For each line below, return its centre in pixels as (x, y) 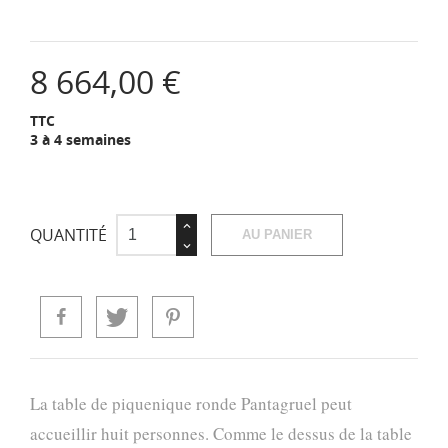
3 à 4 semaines (80, 139)
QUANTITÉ (68, 234)
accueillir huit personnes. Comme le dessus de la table (221, 433)
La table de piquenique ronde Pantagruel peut (191, 403)
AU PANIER (277, 234)
